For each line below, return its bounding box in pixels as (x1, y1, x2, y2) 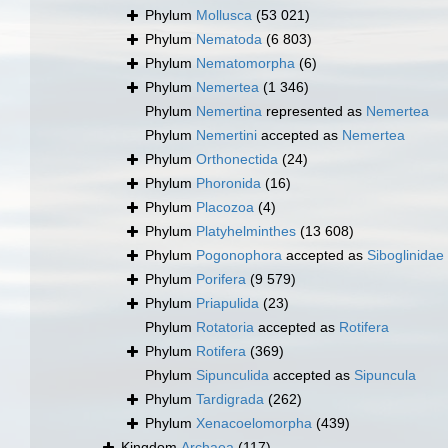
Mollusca (196, 7, 252, 24)
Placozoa (196, 199, 254, 216)
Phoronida (196, 175, 261, 192)
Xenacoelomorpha (196, 415, 312, 432)
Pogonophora (196, 247, 282, 264)
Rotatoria (196, 319, 254, 336)
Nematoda (196, 31, 262, 48)
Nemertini (196, 127, 257, 144)
